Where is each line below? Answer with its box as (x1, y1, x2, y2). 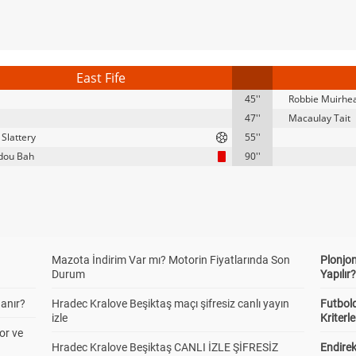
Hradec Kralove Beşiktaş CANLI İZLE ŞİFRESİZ (51, 341, 278, 354)
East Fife (75, 69, 126, 87)
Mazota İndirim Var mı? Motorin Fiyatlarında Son (51, 253, 290, 266)
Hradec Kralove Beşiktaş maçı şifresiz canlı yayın (51, 297, 289, 310)
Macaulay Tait (288, 111, 350, 125)
